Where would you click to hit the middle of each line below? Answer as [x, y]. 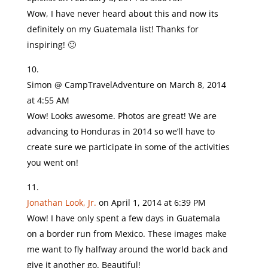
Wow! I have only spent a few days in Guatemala [123, 218]
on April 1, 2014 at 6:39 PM [152, 202]
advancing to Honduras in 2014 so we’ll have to [121, 131]
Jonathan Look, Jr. [61, 202]
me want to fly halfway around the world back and [127, 249]
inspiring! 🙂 [51, 45]
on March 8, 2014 [191, 85]
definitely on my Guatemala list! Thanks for [112, 29]
